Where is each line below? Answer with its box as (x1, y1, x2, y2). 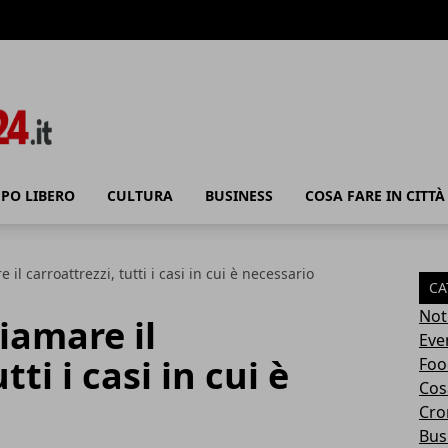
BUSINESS (205, 186, 273, 205)
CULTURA (107, 186, 173, 205)
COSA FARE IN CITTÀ (305, 186, 445, 205)
